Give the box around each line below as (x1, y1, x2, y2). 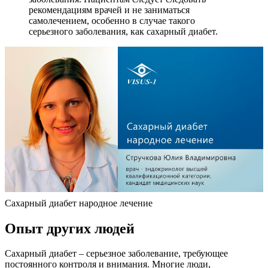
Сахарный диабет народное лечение (5, 197, 153, 208)
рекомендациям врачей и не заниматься (29, 4, 190, 15)
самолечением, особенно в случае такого (29, 15, 195, 26)
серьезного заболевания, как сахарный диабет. (29, 26, 218, 36)
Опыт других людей (5, 220, 135, 236)
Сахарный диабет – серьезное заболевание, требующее (5, 248, 228, 259)
